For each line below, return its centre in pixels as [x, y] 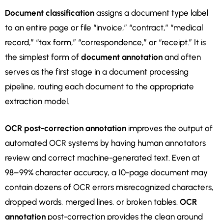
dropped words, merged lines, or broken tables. [92, 202]
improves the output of [169, 128]
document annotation [122, 57]
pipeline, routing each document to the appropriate [99, 87]
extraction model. [37, 101]
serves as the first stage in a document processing [97, 72]
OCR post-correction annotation [66, 128]
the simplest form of [43, 57]
